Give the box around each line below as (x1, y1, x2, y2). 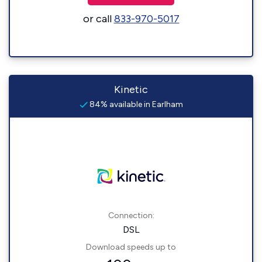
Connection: (108, 211, 154, 220)
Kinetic (114, 83, 148, 96)
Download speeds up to (86, 242, 176, 252)
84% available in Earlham (87, 99, 183, 109)
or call (82, 12, 114, 25)
